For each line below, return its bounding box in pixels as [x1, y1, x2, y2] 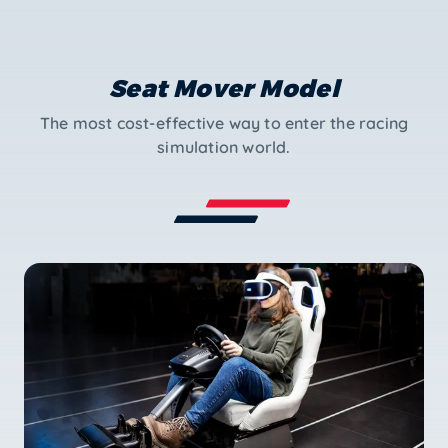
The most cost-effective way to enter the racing [39, 112, 409, 133]
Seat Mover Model [108, 72, 340, 102]
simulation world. [157, 136, 291, 157]
